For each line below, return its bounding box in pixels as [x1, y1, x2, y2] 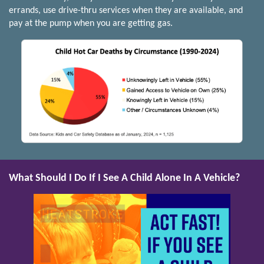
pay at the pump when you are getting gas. [9, 19, 173, 29]
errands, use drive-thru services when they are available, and [9, 6, 243, 16]
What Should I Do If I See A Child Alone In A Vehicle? [9, 172, 240, 184]
